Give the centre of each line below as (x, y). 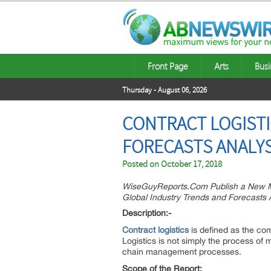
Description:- (147, 213)
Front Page (168, 66)
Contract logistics (155, 230)
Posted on (142, 164)
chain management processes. (182, 252)
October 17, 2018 (191, 164)
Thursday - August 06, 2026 (165, 90)
